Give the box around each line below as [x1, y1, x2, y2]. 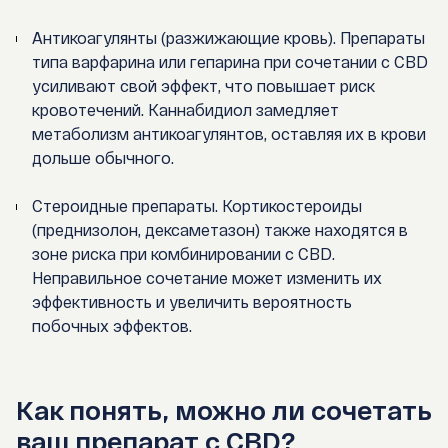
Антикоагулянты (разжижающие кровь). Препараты [32, 28, 426, 48]
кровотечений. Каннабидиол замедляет [32, 100, 340, 120]
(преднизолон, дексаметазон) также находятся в [32, 220, 409, 240]
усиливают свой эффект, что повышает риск [32, 76, 376, 96]
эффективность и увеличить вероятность [32, 292, 353, 312]
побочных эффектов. [32, 316, 193, 336]
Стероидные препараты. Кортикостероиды [32, 196, 363, 216]
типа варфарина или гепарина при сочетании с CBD [32, 52, 429, 72]
